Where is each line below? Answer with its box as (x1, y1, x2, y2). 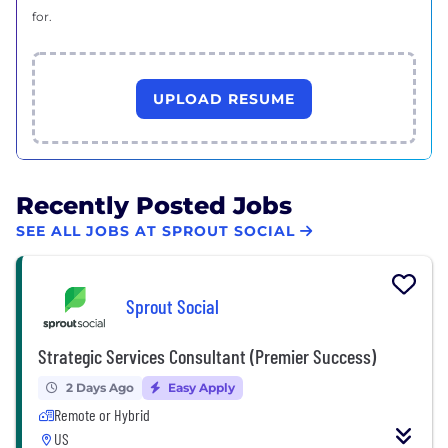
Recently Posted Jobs (16, 190, 292, 220)
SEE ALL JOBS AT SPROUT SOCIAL (16, 222, 295, 241)
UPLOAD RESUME (153, 89, 295, 108)
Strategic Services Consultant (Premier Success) (38, 343, 376, 368)
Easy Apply (165, 379, 235, 395)
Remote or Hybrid (54, 404, 150, 424)
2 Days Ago (66, 379, 134, 395)
